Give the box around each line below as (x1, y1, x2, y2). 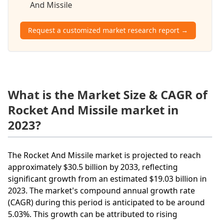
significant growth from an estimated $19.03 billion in (8, 173, 207, 184)
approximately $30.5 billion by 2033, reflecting (8, 161, 178, 172)
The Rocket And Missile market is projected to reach (8, 149, 201, 161)
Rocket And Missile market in (8, 101, 179, 118)
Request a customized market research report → (28, 25, 188, 35)
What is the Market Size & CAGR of (8, 86, 207, 103)
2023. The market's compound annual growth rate (8, 185, 195, 196)
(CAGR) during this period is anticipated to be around (8, 196, 205, 208)
